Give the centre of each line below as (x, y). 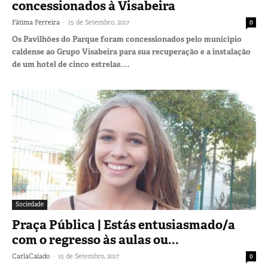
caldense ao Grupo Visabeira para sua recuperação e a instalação (131, 51)
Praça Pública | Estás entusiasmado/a (124, 225)
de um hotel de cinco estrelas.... (71, 64)
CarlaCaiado (31, 256)
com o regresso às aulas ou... (95, 240)
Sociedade (30, 205)
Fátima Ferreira (36, 22)
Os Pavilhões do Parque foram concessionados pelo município (127, 39)
